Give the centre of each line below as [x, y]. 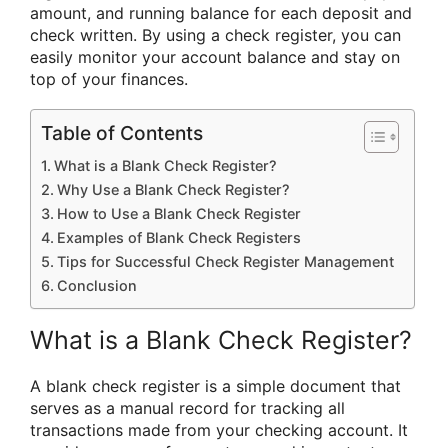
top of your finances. [109, 79]
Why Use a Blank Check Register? [173, 190]
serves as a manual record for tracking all [187, 408]
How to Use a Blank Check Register [178, 214]
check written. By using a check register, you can [215, 35]
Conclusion [96, 286]
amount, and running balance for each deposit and [221, 13]
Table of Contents [122, 133]
